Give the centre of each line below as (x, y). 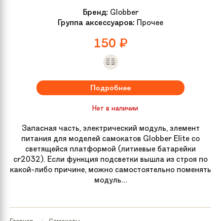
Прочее (149, 22)
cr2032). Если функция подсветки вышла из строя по (110, 159)
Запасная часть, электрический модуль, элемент (110, 128)
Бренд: (95, 12)
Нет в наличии (115, 108)
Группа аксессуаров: (96, 22)
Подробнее (110, 88)
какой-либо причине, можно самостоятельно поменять (110, 169)
